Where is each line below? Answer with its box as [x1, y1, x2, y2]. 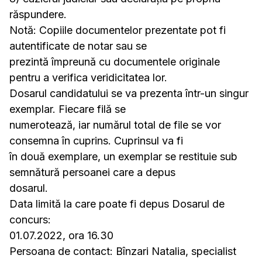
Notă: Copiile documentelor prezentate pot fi [9, 24, 226, 36]
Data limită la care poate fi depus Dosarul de [9, 198, 225, 210]
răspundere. [9, 8, 67, 20]
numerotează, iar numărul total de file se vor [9, 119, 221, 131]
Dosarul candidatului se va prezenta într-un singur [9, 87, 249, 99]
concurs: [9, 213, 51, 226]
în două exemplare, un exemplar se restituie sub [9, 150, 237, 163]
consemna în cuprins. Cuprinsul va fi [9, 135, 183, 147]
